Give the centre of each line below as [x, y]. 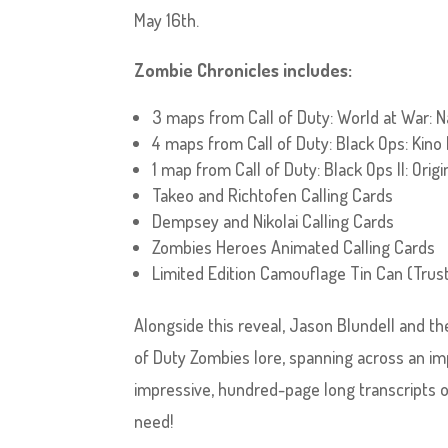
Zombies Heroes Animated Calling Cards [294, 247]
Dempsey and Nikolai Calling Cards [273, 221]
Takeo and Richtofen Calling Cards [273, 195]
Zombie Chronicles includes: [243, 70]
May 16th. [167, 20]
